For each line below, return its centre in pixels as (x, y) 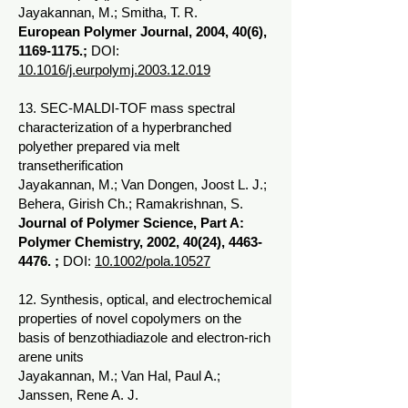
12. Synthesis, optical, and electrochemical (145, 299)
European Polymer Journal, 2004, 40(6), (143, 31)
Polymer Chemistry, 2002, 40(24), (123, 242)
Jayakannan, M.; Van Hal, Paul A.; (119, 376)
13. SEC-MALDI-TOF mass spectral (127, 108)
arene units (51, 357)
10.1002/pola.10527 (153, 261)
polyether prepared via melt (99, 146)
